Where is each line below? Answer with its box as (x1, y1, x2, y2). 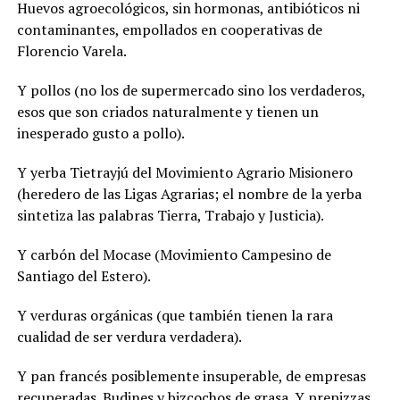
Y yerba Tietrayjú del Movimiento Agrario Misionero (16, 162, 353, 182)
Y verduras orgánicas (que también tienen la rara (16, 304, 333, 325)
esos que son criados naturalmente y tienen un (16, 101, 319, 121)
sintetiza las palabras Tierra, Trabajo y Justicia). (16, 204, 324, 225)
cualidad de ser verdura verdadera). (16, 326, 242, 346)
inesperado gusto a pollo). (16, 122, 185, 143)
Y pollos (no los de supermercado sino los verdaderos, (16, 79, 365, 100)
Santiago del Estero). (16, 265, 151, 286)
